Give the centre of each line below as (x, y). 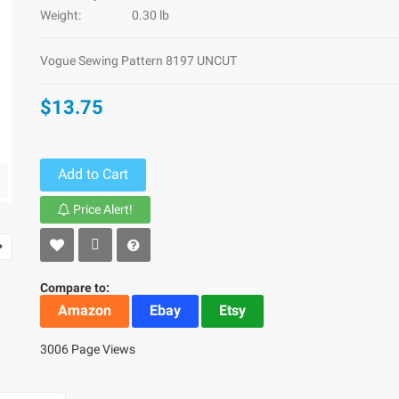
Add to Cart (94, 174)
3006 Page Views (88, 349)
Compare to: (75, 288)
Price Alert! (102, 209)
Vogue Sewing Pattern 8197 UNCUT (139, 61)
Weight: (61, 15)
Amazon (85, 310)
